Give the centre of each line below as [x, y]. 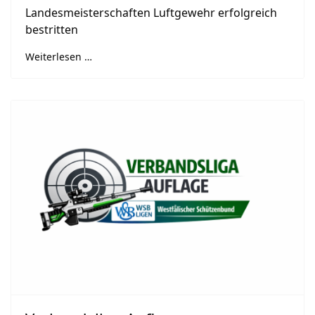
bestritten [52, 29]
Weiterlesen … [59, 56]
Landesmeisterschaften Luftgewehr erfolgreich [151, 12]
